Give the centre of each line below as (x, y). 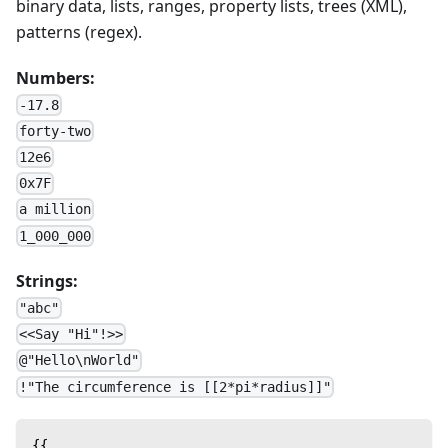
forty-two (55, 130)
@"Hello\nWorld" (79, 360)
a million (55, 209)
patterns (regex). (79, 31)
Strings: (47, 280)
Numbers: (55, 77)
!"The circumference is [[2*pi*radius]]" (175, 386)
